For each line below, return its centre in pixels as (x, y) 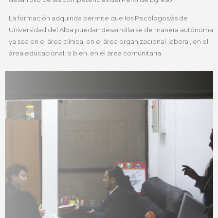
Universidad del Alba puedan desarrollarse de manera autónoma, (112, 30)
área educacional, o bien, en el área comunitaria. (86, 53)
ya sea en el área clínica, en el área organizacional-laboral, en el (109, 42)
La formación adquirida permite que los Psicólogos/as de (98, 18)
